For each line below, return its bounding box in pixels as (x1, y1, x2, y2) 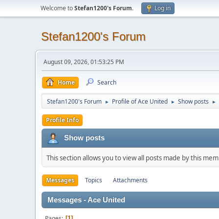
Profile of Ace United (112, 97, 168, 106)
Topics (85, 176, 102, 184)
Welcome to (41, 4, 74, 12)
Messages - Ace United (47, 196, 125, 204)
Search (97, 78, 116, 87)
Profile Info (46, 116, 79, 124)
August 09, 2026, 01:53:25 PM (44, 58, 124, 66)
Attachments (113, 176, 148, 184)
